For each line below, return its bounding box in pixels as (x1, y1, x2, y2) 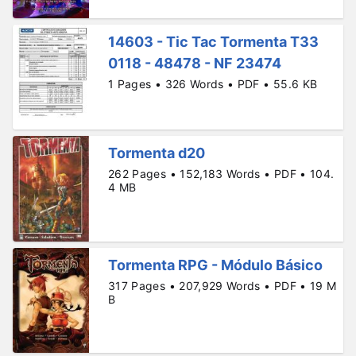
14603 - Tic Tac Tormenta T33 (108, 33, 319, 50)
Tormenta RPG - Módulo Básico (108, 256, 323, 273)
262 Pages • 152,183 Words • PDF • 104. (108, 167, 335, 181)
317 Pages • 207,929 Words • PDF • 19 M (108, 278, 337, 292)
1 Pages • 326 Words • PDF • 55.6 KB (108, 76, 318, 91)
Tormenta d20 (108, 145, 205, 162)
